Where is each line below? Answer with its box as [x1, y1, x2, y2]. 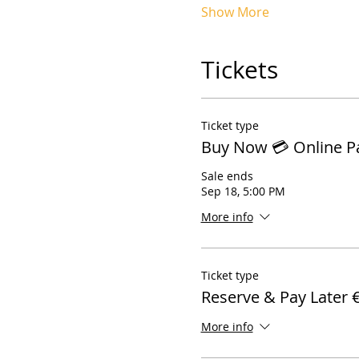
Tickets [200, 54, 278, 86]
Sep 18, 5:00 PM [200, 184, 285, 199]
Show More [200, 3, 269, 21]
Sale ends [200, 168, 253, 184]
